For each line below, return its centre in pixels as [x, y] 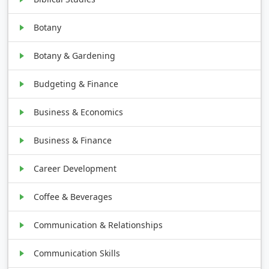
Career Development [75, 168]
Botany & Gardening [75, 55]
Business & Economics [79, 112]
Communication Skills [77, 253]
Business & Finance [73, 140]
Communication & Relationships [98, 225]
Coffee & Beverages [73, 196]
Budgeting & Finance [76, 83]
